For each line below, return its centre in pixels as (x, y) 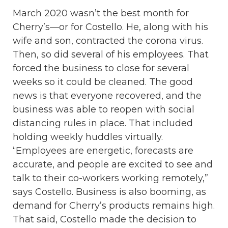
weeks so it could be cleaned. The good (103, 82)
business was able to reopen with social (104, 110)
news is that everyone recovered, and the (107, 96)
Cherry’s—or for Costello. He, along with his (110, 27)
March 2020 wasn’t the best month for (101, 13)
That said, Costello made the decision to (105, 220)
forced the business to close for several (101, 68)
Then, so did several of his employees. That (111, 55)
